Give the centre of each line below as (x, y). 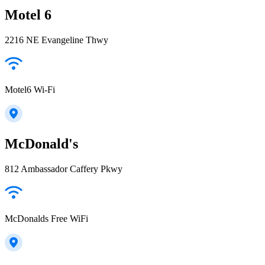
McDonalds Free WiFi (46, 219)
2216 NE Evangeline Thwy (56, 40)
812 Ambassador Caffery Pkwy (64, 169)
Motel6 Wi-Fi (30, 89)
